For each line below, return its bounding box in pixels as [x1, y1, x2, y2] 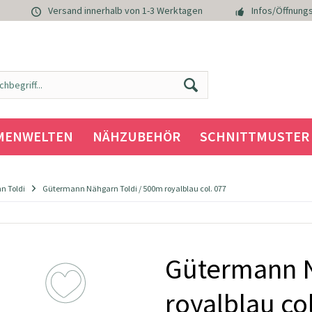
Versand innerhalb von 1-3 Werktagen [48, 4, 203, 17]
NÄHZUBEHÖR [92, 127, 180, 145]
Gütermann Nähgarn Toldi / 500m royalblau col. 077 [42, 183, 226, 194]
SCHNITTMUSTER [199, 127, 309, 145]
